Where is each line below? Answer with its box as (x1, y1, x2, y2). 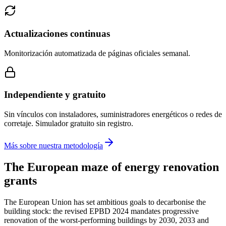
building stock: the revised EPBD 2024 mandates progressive (4, 206, 199, 215)
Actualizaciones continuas (4, 28, 110, 39)
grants (4, 174, 37, 188)
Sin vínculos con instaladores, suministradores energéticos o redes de (4, 110, 222, 119)
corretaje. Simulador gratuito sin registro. (4, 119, 133, 128)
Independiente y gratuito (4, 89, 106, 100)
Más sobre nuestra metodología (4, 141, 103, 150)
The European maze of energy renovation (4, 160, 219, 174)
